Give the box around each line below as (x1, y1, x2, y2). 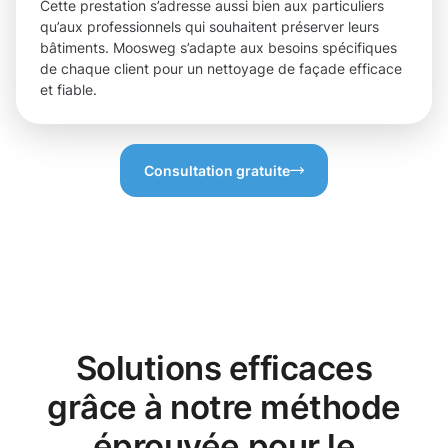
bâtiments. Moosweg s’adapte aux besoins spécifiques (40, 39, 397, 57)
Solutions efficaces (75, 348, 373, 389)
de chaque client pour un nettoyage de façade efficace (40, 60, 402, 78)
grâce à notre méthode (47, 387, 401, 428)
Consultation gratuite (144, 162, 290, 180)
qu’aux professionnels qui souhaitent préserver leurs (40, 18, 379, 36)
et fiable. (40, 81, 97, 99)
